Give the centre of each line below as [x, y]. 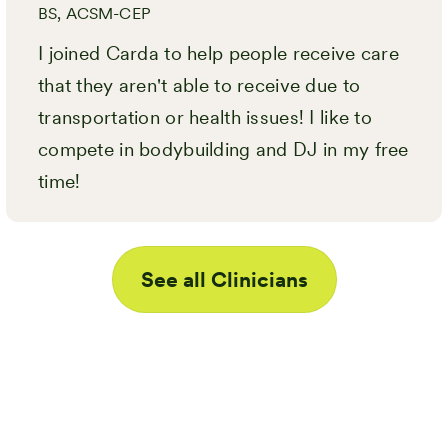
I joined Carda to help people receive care [218, 53]
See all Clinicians [224, 279]
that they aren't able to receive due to [199, 85]
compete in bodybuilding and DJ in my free [223, 149]
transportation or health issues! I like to [205, 117]
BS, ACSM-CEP [94, 13]
